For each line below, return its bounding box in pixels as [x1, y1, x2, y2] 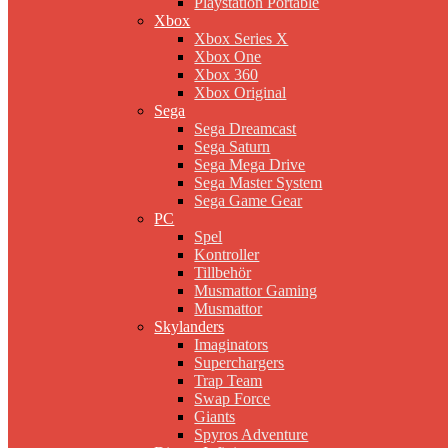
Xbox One [194, 48, 262, 66]
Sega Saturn [194, 138, 271, 156]
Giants [194, 408, 236, 426]
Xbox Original [194, 84, 287, 102]
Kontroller [194, 246, 260, 264]
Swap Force [194, 390, 271, 408]
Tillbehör [194, 264, 252, 282]
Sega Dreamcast [194, 120, 297, 138]
